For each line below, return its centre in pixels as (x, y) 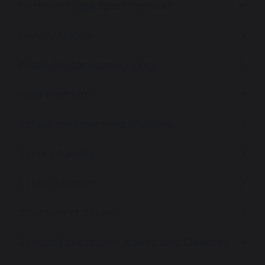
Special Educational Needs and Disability (124, 242)
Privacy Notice (55, 35)
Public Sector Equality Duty (87, 65)
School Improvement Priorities (95, 124)
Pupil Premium (55, 94)
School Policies (56, 153)
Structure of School (68, 213)
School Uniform (57, 183)
